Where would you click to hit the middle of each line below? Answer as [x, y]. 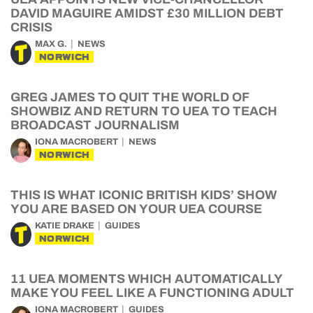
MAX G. [51, 44]
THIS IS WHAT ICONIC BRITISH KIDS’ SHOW [144, 195]
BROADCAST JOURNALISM [95, 125]
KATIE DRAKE [65, 226]
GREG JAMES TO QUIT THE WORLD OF [130, 97]
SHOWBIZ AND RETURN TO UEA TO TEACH [144, 111]
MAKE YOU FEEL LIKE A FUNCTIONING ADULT [152, 293]
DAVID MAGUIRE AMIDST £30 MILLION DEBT [147, 13]
